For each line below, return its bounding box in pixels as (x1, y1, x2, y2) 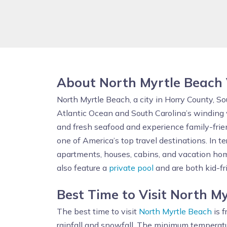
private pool (109, 163, 154, 173)
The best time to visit (57, 206, 139, 216)
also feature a (57, 163, 109, 173)
